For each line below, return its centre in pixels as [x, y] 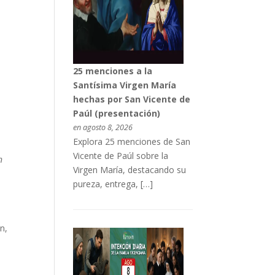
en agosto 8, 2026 [103, 127]
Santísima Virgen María [124, 85]
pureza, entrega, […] [113, 184]
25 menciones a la [112, 71]
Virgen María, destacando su [129, 169]
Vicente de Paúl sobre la [120, 155]
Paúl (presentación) [116, 113]
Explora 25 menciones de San [131, 141]
